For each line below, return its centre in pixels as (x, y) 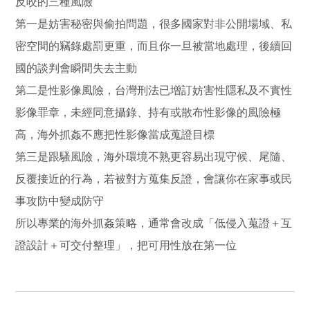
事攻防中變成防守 (60, 201)
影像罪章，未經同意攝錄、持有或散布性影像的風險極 (148, 112)
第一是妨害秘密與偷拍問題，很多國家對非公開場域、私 (154, 24)
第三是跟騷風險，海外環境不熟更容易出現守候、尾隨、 (154, 156)
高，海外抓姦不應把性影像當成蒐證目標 (115, 134)
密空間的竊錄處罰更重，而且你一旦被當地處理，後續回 (154, 46)
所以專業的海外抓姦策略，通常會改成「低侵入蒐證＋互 (154, 223)
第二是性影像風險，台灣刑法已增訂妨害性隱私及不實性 (154, 90)
